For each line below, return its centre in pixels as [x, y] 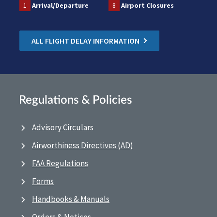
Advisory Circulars [63, 128]
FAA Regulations [60, 163]
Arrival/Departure [60, 6]
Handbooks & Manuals [71, 199]
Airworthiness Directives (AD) [83, 146]
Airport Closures [147, 6]
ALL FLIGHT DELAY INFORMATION [85, 41]
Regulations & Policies [75, 101]
